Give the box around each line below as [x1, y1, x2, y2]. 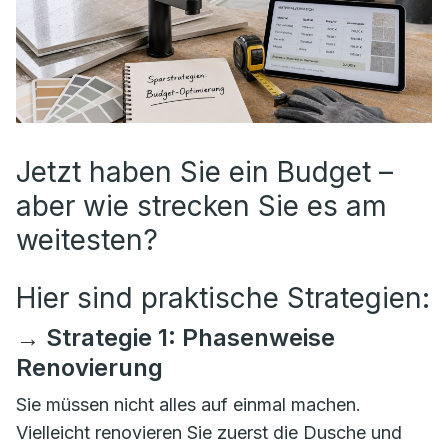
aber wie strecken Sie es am [16, 189, 387, 223]
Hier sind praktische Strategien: [16, 281, 430, 315]
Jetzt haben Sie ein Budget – [16, 155, 393, 189]
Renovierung [16, 353, 163, 382]
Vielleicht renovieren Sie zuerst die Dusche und [16, 422, 402, 443]
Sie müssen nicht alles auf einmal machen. [16, 394, 361, 415]
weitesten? [16, 223, 158, 257]
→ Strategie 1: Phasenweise [16, 323, 335, 352]
